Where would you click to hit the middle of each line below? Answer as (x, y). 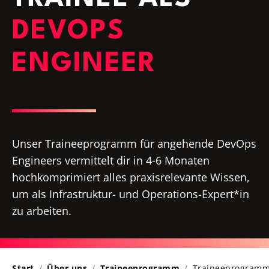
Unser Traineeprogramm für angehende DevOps (134, 144)
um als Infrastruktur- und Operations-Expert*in (131, 194)
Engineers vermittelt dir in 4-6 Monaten (111, 161)
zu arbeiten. (42, 211)
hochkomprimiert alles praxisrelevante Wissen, (131, 177)
